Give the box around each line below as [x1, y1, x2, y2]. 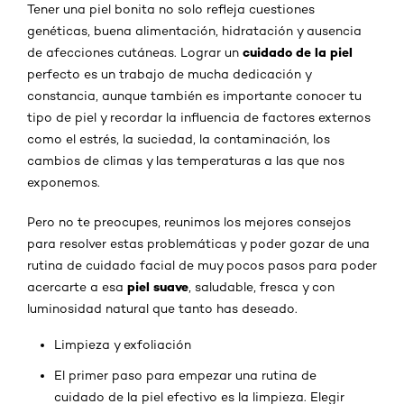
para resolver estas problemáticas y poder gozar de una [27, 235, 370, 251]
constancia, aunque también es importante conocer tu [27, 87, 362, 103]
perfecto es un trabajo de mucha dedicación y [27, 66, 311, 81]
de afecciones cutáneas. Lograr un [27, 44, 243, 60]
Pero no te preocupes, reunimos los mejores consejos [27, 214, 351, 229]
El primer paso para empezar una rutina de [54, 367, 317, 382]
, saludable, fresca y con [188, 279, 335, 294]
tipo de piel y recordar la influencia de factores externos [27, 109, 371, 124]
